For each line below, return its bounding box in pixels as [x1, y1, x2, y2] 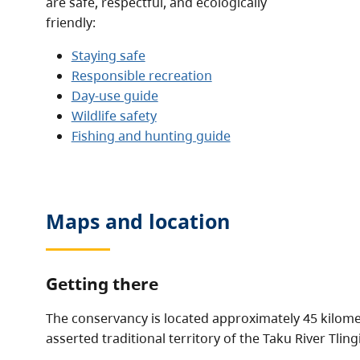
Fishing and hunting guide [71, 127, 231, 145]
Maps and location [45, 208, 230, 235]
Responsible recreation [71, 67, 212, 84]
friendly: [45, 14, 96, 31]
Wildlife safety [71, 107, 157, 125]
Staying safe [71, 47, 145, 64]
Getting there [45, 272, 158, 295]
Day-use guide [71, 87, 158, 104]
